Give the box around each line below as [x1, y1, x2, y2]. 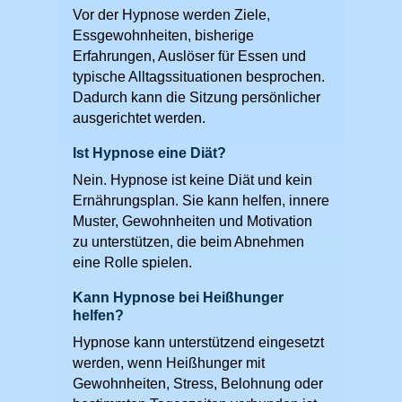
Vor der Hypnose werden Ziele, [72, 6, 270, 22]
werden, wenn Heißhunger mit [72, 354, 265, 371]
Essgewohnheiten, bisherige [72, 27, 254, 43]
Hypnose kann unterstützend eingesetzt [72, 334, 324, 350]
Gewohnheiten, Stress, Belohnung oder [72, 375, 323, 391]
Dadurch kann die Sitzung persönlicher [72, 89, 320, 105]
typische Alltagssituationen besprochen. [72, 68, 325, 84]
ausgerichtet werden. [72, 109, 205, 126]
